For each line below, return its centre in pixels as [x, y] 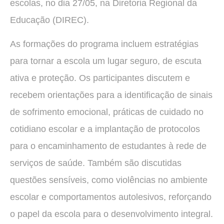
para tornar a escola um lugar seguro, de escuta [106, 61]
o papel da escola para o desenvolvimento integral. [111, 214]
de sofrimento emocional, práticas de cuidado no [107, 112]
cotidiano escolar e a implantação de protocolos [105, 129]
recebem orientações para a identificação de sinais [111, 95]
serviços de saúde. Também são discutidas [96, 163]
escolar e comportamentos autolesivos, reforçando [111, 197]
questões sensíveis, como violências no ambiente [109, 180]
